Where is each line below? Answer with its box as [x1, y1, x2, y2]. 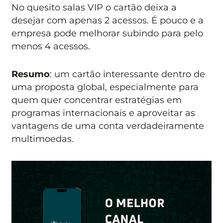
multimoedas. [11, 133, 74, 144]
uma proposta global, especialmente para [11, 82, 199, 93]
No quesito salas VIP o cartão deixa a [11, 2, 177, 12]
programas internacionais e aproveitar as [11, 108, 196, 118]
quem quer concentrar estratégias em [11, 95, 182, 106]
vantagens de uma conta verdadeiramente [11, 120, 205, 131]
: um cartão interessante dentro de [50, 69, 206, 80]
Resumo [11, 69, 50, 80]
